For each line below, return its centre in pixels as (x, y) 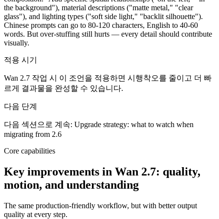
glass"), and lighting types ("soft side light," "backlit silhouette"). (103, 16)
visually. (17, 43)
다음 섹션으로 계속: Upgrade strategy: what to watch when (99, 124)
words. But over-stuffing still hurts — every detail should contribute (108, 34)
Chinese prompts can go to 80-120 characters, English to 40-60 (101, 25)
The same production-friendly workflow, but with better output (100, 205)
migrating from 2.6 (33, 134)
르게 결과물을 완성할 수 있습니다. (64, 88)
